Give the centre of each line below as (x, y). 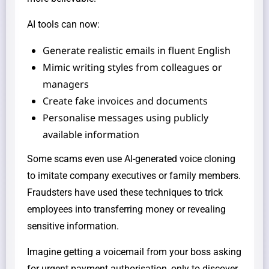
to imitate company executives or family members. (134, 175)
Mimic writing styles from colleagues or (132, 67)
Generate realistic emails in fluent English (137, 50)
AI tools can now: (63, 24)
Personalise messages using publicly (125, 117)
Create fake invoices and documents (125, 101)
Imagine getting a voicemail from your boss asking (134, 252)
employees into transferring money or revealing (126, 209)
